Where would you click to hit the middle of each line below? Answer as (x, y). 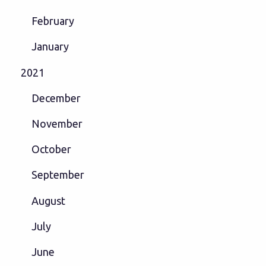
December (56, 98)
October (51, 149)
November (57, 124)
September (58, 175)
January (50, 47)
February (53, 21)
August (48, 200)
